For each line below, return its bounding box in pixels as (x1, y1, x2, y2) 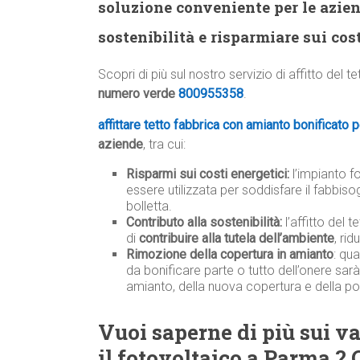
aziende (98, 137, 143, 153)
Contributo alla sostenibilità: (126, 215, 282, 231)
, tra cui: (143, 137, 186, 153)
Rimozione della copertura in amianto (126, 247, 333, 263)
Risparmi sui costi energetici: (126, 166, 289, 182)
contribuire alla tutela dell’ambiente (139, 231, 334, 247)
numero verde (98, 86, 175, 102)
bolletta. (126, 198, 172, 215)
